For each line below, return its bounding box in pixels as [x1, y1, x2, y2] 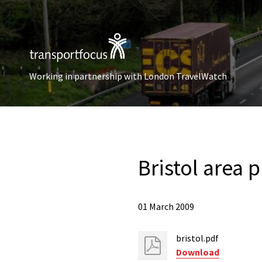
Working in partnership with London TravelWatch [29, 70, 227, 82]
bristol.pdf [176, 232, 219, 244]
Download [176, 246, 219, 258]
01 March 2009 [138, 201, 194, 212]
